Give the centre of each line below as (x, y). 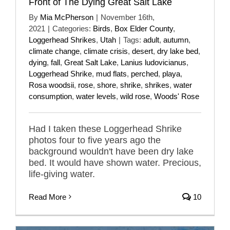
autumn (176, 40)
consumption (50, 96)
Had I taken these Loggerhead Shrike (105, 129)
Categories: (73, 28)
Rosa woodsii (51, 85)
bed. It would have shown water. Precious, (115, 162)
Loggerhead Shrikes (62, 40)
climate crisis (106, 51)
